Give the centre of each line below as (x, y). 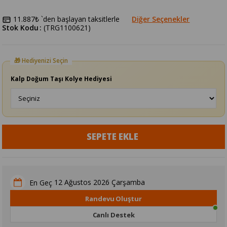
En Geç (41, 182)
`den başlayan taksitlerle (81, 19)
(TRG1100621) (67, 28)
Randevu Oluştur (113, 199)
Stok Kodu (21, 28)
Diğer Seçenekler (161, 19)
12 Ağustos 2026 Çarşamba (100, 182)
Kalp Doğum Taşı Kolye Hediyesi (62, 79)
